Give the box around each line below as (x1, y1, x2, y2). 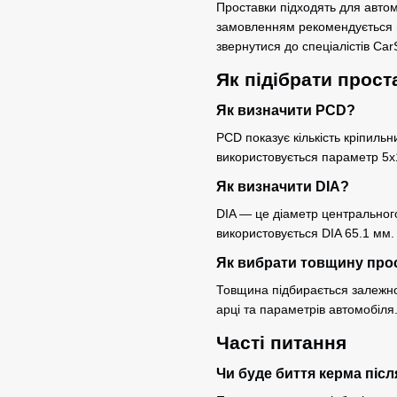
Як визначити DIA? (216, 178, 349, 194)
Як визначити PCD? (216, 102, 355, 118)
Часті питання (216, 331, 346, 353)
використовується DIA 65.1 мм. (216, 225, 394, 240)
